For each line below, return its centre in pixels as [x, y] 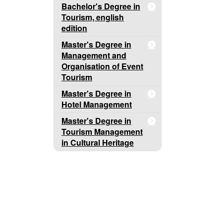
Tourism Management [102, 132]
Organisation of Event [102, 66]
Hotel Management [97, 104]
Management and [94, 55]
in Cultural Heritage [98, 142]
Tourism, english [93, 17]
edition [74, 28]
